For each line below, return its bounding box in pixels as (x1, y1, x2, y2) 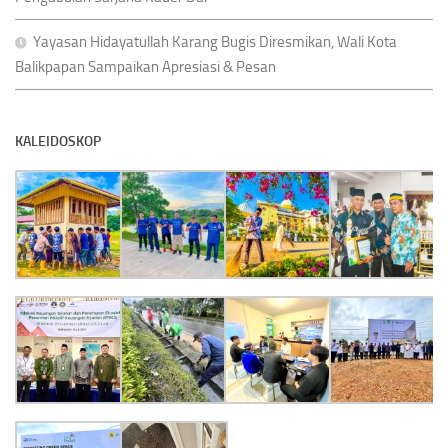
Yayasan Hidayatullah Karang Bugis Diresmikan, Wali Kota (33, 33, 397, 51)
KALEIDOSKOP (15, 133, 101, 150)
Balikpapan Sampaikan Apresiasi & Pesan (15, 58, 276, 76)
